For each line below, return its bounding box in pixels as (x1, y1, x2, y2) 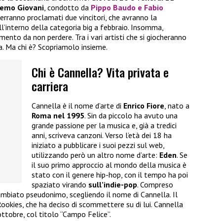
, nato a (164, 101, 189, 111)
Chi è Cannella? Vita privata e (32, 63, 169, 81)
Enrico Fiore (123, 101, 164, 111)
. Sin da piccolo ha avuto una (84, 110, 178, 121)
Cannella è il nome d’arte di (32, 101, 123, 111)
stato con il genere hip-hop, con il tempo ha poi (32, 170, 188, 180)
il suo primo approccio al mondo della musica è (32, 160, 186, 170)
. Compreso (137, 180, 173, 190)
